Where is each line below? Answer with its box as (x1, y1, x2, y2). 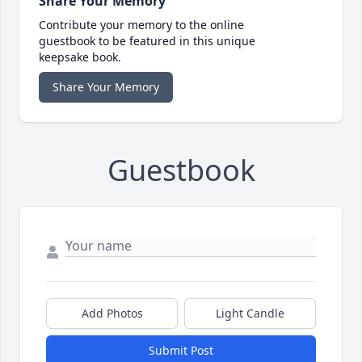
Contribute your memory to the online (39, 17, 244, 33)
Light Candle (216, 305, 284, 322)
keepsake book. (39, 49, 121, 65)
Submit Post (149, 343, 213, 359)
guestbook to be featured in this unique (39, 33, 255, 49)
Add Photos (81, 305, 143, 322)
